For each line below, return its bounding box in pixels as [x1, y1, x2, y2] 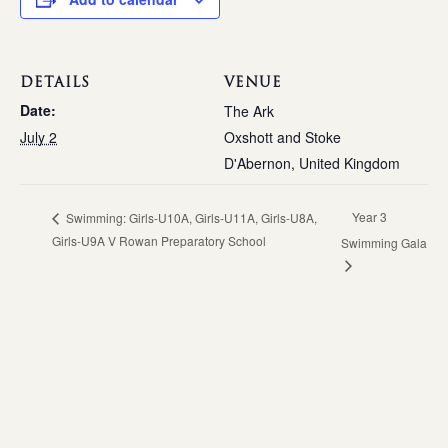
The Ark [224, 101, 274, 121]
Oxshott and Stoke [224, 127, 341, 147]
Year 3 [351, 208, 387, 226]
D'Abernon [224, 153, 291, 173]
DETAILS [20, 72, 90, 93]
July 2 [20, 127, 57, 147]
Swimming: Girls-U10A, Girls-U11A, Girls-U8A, [63, 208, 317, 226]
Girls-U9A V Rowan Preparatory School [52, 232, 266, 250]
